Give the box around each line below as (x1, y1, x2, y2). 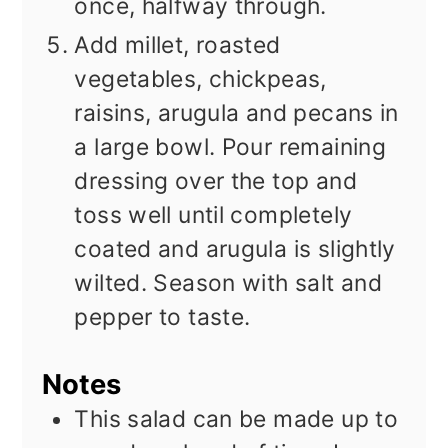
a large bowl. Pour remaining (74, 133, 387, 162)
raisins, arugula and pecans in (74, 99, 399, 128)
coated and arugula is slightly (74, 235, 396, 264)
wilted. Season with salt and (74, 269, 383, 298)
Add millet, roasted (74, 31, 281, 60)
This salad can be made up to (74, 404, 399, 433)
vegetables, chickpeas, (74, 65, 327, 94)
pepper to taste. (74, 303, 251, 332)
